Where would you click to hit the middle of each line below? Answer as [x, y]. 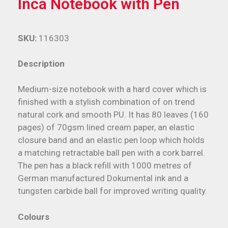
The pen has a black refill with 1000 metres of [105, 166]
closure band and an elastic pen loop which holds [111, 140]
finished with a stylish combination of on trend [106, 102]
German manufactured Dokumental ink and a [103, 178]
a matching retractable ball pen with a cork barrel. [111, 153]
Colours [34, 217]
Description [41, 63]
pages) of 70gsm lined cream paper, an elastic [106, 127]
